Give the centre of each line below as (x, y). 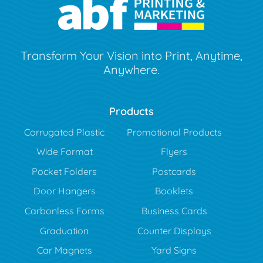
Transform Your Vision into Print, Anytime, (131, 55)
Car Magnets (64, 250)
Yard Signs (174, 250)
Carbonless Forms (64, 210)
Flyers (174, 152)
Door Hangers (64, 191)
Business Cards (174, 210)
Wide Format (64, 152)
